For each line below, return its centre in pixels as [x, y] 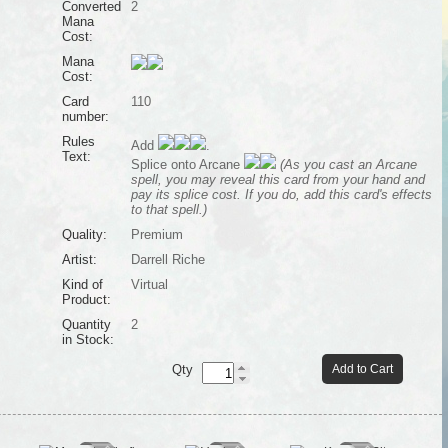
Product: [86, 299]
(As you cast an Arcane [348, 164]
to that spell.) [168, 209]
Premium [156, 234]
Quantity [86, 324]
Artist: [79, 259]
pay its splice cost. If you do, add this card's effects [281, 194]
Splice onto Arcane [187, 164]
